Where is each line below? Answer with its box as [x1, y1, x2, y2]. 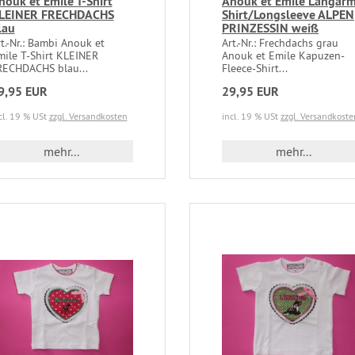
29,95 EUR [221, 83, 279, 101]
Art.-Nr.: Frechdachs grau [221, 36, 338, 51]
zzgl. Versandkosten [48, 110, 128, 123]
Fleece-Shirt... [221, 61, 288, 76]
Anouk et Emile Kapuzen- [221, 48, 345, 63]
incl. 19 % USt [221, 110, 281, 123]
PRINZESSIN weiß [221, 20, 319, 37]
